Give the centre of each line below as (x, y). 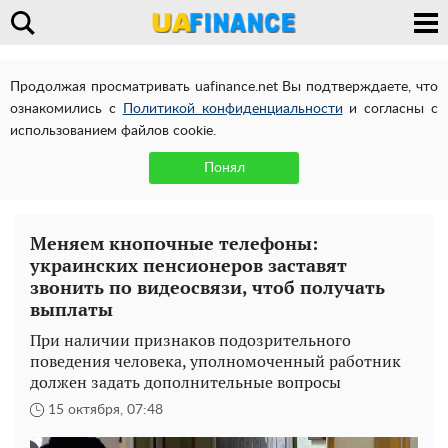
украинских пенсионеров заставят (188, 265)
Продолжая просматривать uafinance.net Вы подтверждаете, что (224, 87)
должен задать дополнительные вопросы (185, 382)
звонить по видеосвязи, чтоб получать (207, 287)
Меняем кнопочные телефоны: (174, 243)
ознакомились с (66, 109)
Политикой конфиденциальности (232, 109)
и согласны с (390, 109)
